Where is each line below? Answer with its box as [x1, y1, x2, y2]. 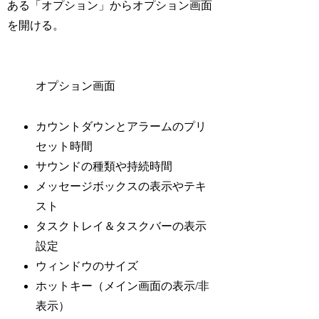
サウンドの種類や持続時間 [36, 159, 173, 172]
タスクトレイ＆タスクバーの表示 [36, 219, 207, 232]
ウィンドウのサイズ [36, 259, 139, 272]
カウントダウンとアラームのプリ [36, 120, 207, 132]
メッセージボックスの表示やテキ [36, 179, 207, 192]
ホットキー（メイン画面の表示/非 [36, 279, 210, 292]
